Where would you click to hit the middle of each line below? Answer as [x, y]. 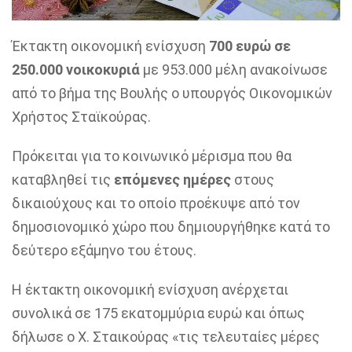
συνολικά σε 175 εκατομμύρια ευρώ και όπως [158, 313]
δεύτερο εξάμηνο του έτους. [104, 250]
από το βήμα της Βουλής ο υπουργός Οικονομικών [172, 93]
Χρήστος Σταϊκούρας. [81, 116]
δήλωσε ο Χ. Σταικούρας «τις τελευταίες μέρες [166, 336]
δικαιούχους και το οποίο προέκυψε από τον [156, 203]
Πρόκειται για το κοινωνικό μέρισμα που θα [152, 156]
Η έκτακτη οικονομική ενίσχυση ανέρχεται [150, 289]
